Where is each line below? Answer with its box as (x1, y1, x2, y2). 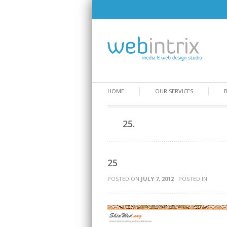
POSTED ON (107, 175, 141, 182)
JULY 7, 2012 (141, 175, 174, 182)
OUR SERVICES (155, 87, 193, 95)
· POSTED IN (174, 175, 207, 182)
